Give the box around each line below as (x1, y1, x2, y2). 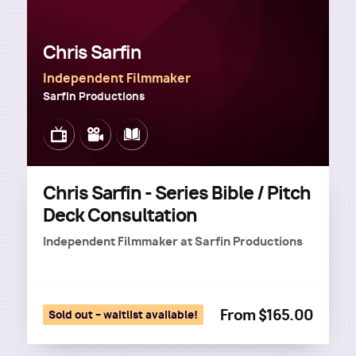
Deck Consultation (43, 203, 197, 227)
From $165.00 (219, 304, 313, 325)
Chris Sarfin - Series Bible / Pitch (43, 181, 311, 205)
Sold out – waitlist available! (48, 308, 198, 322)
